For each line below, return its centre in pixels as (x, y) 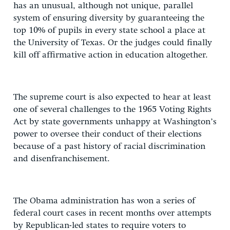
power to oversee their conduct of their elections (108, 134)
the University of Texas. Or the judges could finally (113, 43)
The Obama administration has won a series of (104, 201)
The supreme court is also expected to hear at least (112, 97)
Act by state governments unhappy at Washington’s (115, 122)
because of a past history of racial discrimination (109, 146)
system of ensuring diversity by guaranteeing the (109, 18)
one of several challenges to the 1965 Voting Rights (112, 109)
